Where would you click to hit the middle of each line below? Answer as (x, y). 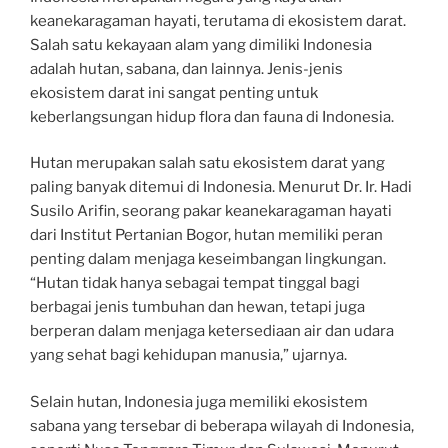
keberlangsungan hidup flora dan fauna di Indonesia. (212, 116)
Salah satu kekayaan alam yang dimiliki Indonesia (201, 44)
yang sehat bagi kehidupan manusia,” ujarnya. (188, 355)
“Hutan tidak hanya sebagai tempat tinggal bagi (195, 283)
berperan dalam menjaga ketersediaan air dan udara (212, 331)
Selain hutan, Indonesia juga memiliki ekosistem (199, 401)
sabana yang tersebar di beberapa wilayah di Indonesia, (222, 425)
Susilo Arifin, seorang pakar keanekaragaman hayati (211, 211)
